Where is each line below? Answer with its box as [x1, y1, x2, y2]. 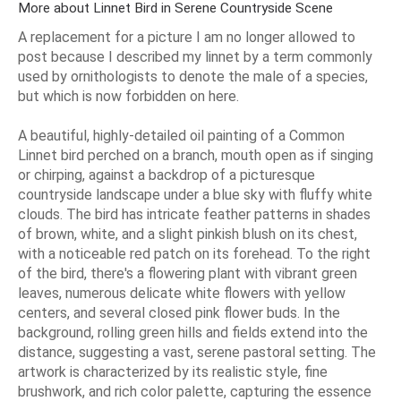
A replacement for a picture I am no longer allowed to [18, 28, 355, 46]
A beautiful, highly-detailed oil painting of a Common [18, 126, 345, 144]
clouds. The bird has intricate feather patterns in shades [18, 205, 371, 223]
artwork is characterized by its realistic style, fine [18, 363, 328, 380]
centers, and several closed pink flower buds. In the [18, 303, 340, 321]
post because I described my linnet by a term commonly [18, 47, 372, 65]
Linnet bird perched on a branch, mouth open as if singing [18, 146, 373, 164]
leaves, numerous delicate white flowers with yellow [18, 284, 346, 302]
